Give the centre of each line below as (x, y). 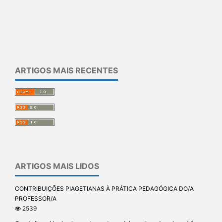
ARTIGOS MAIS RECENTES (66, 70)
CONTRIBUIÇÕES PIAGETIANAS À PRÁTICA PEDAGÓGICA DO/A (104, 189)
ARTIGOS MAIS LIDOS (57, 166)
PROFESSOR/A (36, 199)
